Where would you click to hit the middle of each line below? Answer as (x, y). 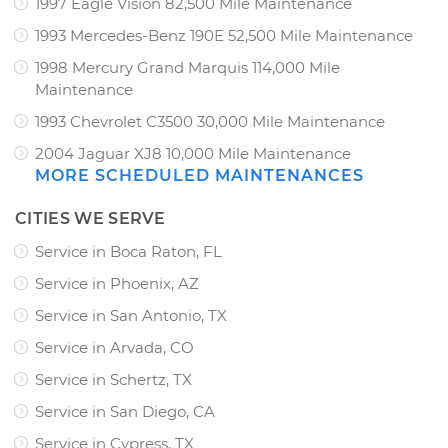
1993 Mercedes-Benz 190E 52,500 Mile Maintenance (224, 35)
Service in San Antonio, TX (131, 315)
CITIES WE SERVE (90, 218)
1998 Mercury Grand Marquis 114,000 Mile (187, 67)
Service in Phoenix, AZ (117, 283)
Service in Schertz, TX (113, 379)
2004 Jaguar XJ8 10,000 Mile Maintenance (193, 153)
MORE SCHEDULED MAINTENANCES (199, 175)
